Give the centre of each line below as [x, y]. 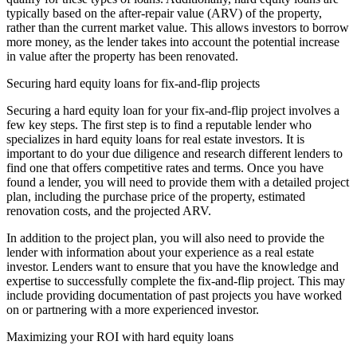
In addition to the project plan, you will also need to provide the [165, 238]
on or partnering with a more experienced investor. [133, 310]
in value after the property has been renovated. [122, 57]
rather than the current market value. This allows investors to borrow [178, 28]
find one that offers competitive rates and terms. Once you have [165, 168]
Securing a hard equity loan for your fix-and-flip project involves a [173, 111]
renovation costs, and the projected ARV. [109, 211]
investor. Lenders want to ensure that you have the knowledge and [173, 267]
